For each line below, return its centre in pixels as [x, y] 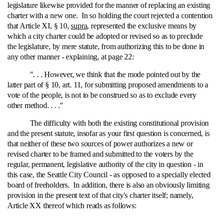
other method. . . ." [36, 105]
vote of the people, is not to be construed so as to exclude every [102, 95]
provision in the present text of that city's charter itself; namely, [100, 195]
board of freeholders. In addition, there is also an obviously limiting [109, 185]
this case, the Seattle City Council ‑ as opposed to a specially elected [109, 175]
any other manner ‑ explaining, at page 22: [71, 57]
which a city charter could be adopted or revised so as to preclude [105, 36]
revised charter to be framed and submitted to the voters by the [100, 154]
